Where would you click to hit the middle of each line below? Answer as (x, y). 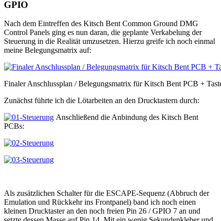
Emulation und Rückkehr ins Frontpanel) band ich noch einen (100, 202)
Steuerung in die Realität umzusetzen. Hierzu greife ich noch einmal (110, 41)
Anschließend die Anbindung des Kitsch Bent (126, 117)
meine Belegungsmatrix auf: (48, 50)
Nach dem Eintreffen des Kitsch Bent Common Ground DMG (101, 24)
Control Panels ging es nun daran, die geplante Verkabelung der (103, 33)
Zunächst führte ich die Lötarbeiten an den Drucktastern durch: (102, 101)
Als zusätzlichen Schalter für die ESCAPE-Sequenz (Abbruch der (107, 193)
